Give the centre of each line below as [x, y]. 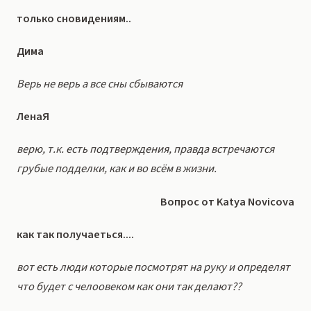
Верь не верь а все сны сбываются [100, 84]
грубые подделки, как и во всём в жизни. [117, 169]
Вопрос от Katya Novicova [227, 202]
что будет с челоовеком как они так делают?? [129, 286]
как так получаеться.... [75, 234]
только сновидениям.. [74, 18]
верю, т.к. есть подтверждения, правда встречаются [145, 150]
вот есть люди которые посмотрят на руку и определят [153, 267]
